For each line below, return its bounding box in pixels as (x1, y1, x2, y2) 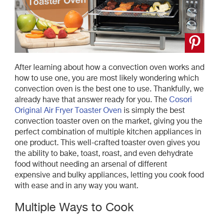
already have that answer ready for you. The (15, 96, 169, 104)
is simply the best (122, 107, 185, 115)
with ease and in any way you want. (15, 182, 138, 190)
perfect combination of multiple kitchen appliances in (15, 128, 201, 136)
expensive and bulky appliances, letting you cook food (15, 171, 204, 179)
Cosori (169, 96, 192, 104)
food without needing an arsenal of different (15, 160, 167, 169)
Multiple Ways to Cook (15, 201, 133, 214)
